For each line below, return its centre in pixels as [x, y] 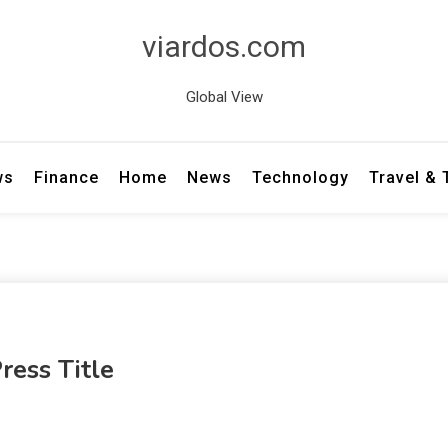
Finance [67, 177]
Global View [224, 97]
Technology [301, 177]
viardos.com [224, 46]
